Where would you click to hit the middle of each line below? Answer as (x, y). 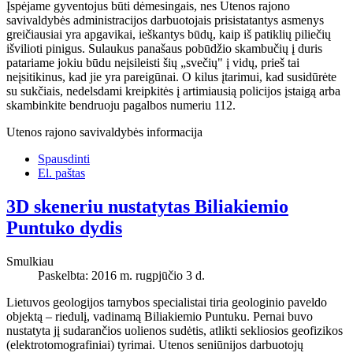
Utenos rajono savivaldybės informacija (104, 132)
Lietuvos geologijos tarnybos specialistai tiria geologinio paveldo (167, 302)
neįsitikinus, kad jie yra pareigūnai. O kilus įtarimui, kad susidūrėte (171, 76)
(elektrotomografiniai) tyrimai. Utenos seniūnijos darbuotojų (155, 344)
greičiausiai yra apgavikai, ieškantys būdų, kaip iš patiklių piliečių (169, 34)
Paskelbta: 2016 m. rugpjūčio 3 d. (121, 275)
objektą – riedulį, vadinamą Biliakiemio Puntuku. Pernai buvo (160, 316)
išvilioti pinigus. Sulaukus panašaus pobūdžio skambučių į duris (164, 48)
